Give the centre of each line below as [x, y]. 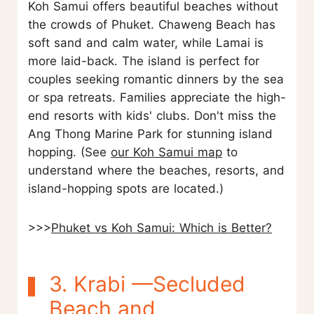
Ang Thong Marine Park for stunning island [150, 134]
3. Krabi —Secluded [147, 284]
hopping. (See [69, 152]
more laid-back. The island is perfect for [144, 61]
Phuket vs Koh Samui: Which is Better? [162, 228]
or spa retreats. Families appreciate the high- [157, 98]
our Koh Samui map [166, 152]
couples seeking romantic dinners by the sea [156, 80]
